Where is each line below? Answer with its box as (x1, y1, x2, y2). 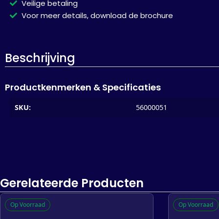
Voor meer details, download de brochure (21, 10, 173, 21)
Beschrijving (5, 49, 75, 66)
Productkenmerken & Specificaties (5, 81, 161, 93)
